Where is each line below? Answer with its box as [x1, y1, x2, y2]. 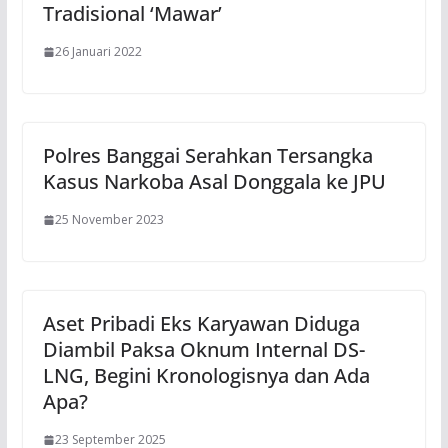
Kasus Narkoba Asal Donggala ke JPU [42, 168, 386, 196]
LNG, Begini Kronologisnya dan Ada [42, 362, 370, 390]
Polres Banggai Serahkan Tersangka [42, 142, 373, 170]
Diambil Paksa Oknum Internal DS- [42, 336, 365, 364]
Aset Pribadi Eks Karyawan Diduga [42, 310, 360, 338]
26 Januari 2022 [54, 43, 142, 61]
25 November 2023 [54, 211, 164, 229]
